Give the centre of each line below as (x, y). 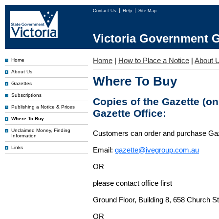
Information (24, 136)
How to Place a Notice (154, 60)
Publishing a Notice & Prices (43, 107)
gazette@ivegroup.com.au (157, 150)
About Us (22, 72)
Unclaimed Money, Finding (41, 130)
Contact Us (105, 11)
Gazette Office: (130, 113)
